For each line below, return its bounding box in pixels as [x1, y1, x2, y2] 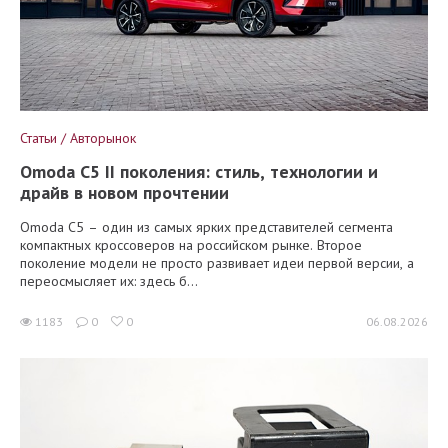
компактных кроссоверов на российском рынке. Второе [20, 235, 362, 254]
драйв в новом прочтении [20, 180, 229, 204]
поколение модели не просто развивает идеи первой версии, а [20, 253, 414, 272]
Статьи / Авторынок [20, 128, 136, 147]
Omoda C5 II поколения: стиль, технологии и [20, 159, 378, 183]
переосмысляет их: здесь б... [20, 271, 198, 290]
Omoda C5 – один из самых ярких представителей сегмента [20, 217, 393, 236]
